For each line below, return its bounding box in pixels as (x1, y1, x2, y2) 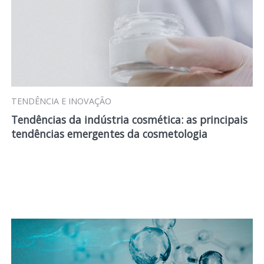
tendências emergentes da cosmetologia (11, 127, 207, 141)
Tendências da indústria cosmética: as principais (11, 113, 247, 127)
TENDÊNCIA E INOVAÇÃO (11, 95, 111, 107)
